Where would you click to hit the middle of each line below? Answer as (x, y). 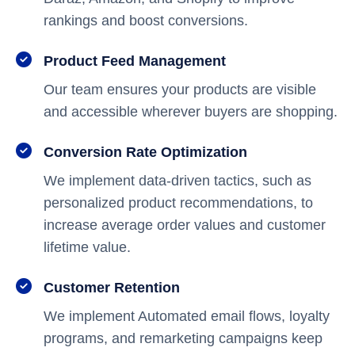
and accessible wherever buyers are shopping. (191, 112)
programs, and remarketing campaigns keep (183, 338)
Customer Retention (112, 288)
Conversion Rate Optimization (145, 152)
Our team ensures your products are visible (180, 90)
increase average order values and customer (185, 225)
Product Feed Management (135, 61)
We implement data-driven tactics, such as (177, 181)
